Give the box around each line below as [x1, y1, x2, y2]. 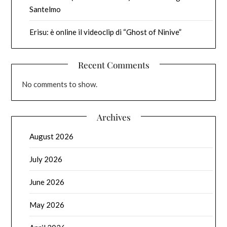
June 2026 [29, 177, 65, 187]
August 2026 [29, 132, 74, 141]
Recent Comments [78, 59, 149, 71]
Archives [96, 111, 131, 123]
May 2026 [29, 200, 65, 210]
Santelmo [29, 5, 61, 14]
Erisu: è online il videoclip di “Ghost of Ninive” [29, 27, 182, 37]
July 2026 [29, 155, 63, 164]
